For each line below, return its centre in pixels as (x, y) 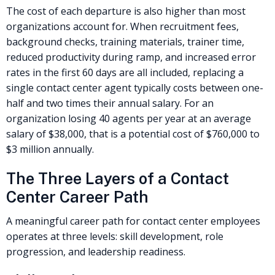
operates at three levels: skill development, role (115, 237)
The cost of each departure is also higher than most (126, 11)
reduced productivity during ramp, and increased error (131, 57)
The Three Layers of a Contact (118, 178)
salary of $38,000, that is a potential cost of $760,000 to (133, 134)
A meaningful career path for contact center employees (133, 221)
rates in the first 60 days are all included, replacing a (125, 73)
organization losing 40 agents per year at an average (129, 119)
